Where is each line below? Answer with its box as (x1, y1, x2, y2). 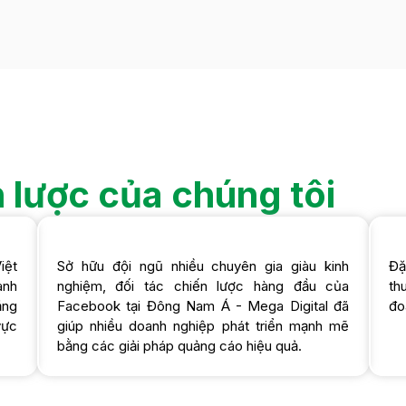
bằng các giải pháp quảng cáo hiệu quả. (56, 337, 302, 354)
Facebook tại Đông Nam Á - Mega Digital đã (56, 297, 350, 314)
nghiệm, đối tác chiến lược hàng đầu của (56, 277, 350, 295)
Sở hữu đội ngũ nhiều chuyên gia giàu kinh (56, 257, 350, 275)
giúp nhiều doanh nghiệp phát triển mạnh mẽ (56, 317, 350, 334)
